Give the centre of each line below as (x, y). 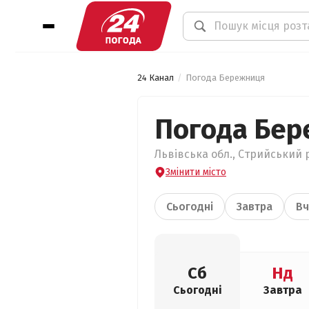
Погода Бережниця (225, 78)
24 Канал (156, 78)
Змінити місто (196, 172)
